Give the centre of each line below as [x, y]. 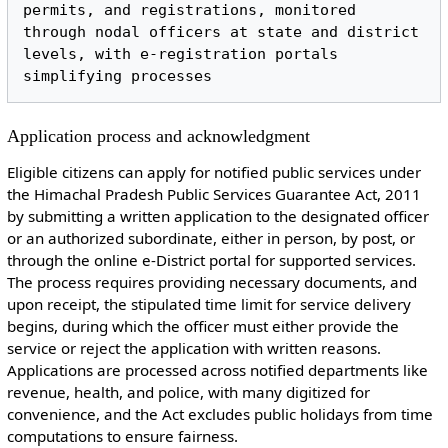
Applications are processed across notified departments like [217, 369]
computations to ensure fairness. [122, 435]
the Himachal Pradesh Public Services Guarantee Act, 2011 [213, 193]
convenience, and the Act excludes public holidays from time [219, 413]
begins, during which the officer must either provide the [202, 325]
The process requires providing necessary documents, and [211, 281]
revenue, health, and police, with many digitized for [188, 391]
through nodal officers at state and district [221, 31]
